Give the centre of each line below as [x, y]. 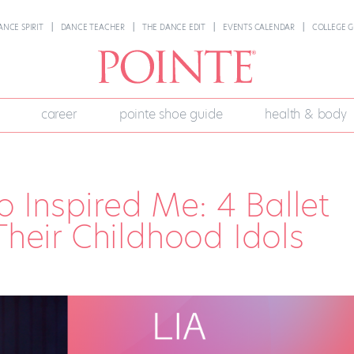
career [58, 115]
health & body [306, 115]
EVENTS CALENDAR [258, 27]
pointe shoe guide [171, 115]
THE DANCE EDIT [174, 27]
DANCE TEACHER [93, 27]
